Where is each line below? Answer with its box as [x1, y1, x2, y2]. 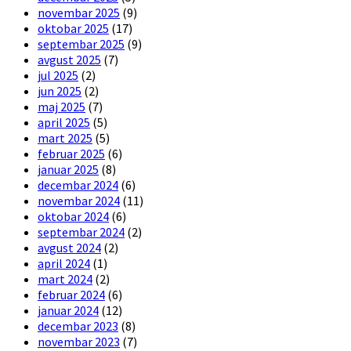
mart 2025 [38, 129, 92, 146]
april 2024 [38, 255, 90, 271]
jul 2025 [38, 67, 78, 83]
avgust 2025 [38, 51, 101, 67]
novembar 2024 [38, 192, 120, 208]
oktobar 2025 [38, 20, 109, 36]
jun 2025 [38, 82, 81, 99]
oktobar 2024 [38, 208, 109, 224]
